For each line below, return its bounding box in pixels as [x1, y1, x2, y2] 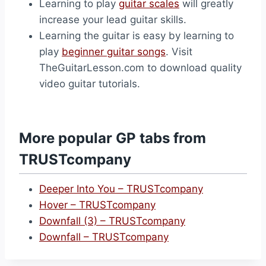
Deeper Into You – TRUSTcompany [39, 183, 203, 195]
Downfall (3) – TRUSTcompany [39, 215, 185, 227]
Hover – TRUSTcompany [39, 199, 156, 211]
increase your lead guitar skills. [39, 14, 186, 26]
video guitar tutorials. [39, 78, 140, 90]
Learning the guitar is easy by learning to [39, 30, 234, 42]
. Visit [166, 46, 192, 58]
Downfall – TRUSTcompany [39, 231, 169, 243]
